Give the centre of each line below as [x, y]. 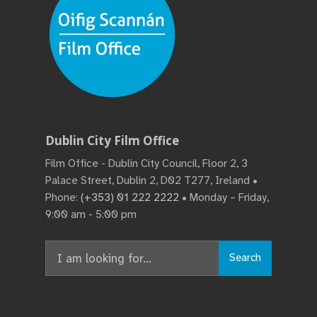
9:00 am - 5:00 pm [91, 214]
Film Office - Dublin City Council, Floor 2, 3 [146, 163]
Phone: [63, 197]
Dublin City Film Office [112, 140]
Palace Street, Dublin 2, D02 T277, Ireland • [151, 180]
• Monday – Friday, [224, 197]
